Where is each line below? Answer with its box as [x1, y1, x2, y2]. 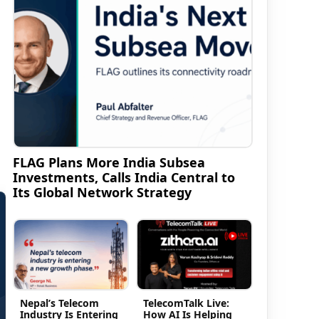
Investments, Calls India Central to [12, 169, 235, 187]
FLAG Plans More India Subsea [12, 154, 205, 172]
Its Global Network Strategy [12, 184, 192, 202]
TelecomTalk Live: [143, 296, 230, 310]
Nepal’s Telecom [19, 296, 99, 310]
